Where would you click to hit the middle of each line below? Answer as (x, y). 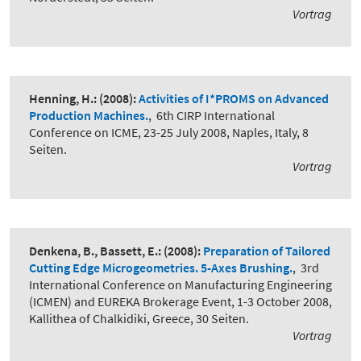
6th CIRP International (216, 116)
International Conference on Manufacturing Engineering (180, 285)
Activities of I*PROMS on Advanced (234, 99)
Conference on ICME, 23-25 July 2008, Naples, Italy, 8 (169, 133)
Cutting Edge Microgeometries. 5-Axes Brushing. (161, 268)
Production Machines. (89, 116)
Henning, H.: (63, 99)
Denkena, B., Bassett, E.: (95, 251)
